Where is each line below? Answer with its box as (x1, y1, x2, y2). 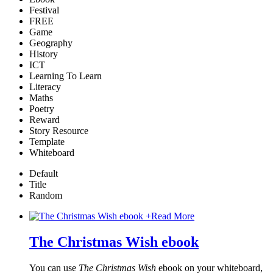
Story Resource (29, 126, 88, 136)
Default (29, 168, 58, 179)
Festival (29, 5, 59, 16)
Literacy (29, 82, 61, 93)
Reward (29, 115, 60, 126)
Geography (29, 38, 73, 49)
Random (29, 190, 62, 201)
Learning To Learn (29, 71, 102, 82)
